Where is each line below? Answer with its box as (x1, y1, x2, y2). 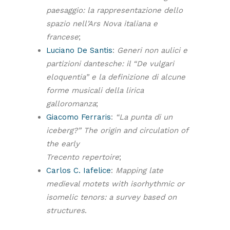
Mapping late (116, 166, 163, 175)
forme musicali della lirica (46, 86, 144, 95)
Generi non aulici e (117, 46, 187, 55)
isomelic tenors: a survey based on (46, 193, 177, 202)
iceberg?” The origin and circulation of (46, 126, 188, 135)
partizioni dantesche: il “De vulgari (46, 59, 174, 68)
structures (46, 206, 85, 215)
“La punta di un (116, 112, 172, 122)
